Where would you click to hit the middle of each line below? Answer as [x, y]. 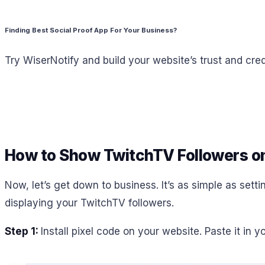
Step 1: [23, 232]
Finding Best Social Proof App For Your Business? [91, 30]
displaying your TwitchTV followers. [89, 203]
